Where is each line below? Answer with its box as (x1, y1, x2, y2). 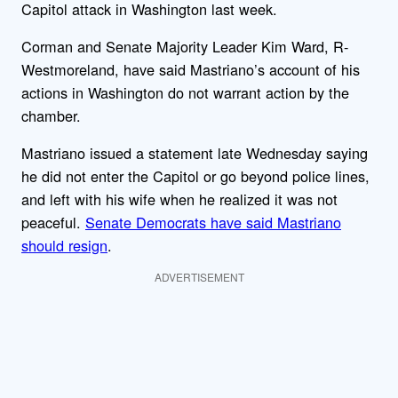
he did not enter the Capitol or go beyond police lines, (21, 165, 370, 187)
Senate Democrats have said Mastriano (85, 211, 341, 234)
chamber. (21, 105, 81, 126)
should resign (21, 235, 107, 257)
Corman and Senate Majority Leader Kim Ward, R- (21, 36, 348, 57)
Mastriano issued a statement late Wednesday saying (21, 142, 368, 164)
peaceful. (21, 211, 85, 234)
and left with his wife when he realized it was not (21, 188, 338, 211)
